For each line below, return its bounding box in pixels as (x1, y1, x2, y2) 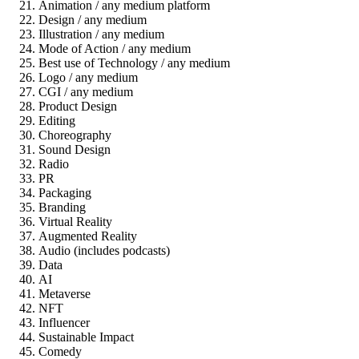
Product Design (38, 99, 117, 113)
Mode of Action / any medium (38, 41, 191, 55)
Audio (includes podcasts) (38, 243, 170, 257)
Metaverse (38, 286, 91, 301)
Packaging (38, 185, 91, 200)
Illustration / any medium (38, 26, 164, 41)
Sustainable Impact (38, 329, 134, 344)
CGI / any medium (38, 84, 133, 99)
